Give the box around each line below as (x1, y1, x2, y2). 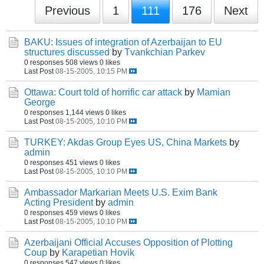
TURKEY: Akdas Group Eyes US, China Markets (24, 137, 227, 147)
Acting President (24, 197, 93, 207)
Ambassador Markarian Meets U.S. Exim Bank (24, 187, 217, 197)
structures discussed (24, 47, 110, 57)
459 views (65, 209, 98, 216)
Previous (45, 4, 90, 17)
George (24, 97, 55, 107)
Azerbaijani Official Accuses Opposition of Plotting (24, 237, 233, 247)
